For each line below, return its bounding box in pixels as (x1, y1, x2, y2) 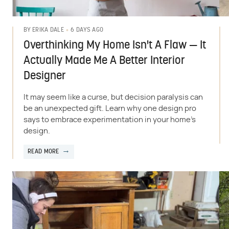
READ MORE (28, 148, 59, 155)
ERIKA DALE (32, 27, 64, 34)
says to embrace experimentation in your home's (24, 116, 196, 124)
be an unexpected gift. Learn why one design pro (24, 104, 196, 112)
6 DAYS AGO (71, 27, 104, 33)
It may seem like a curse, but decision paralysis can (24, 93, 203, 101)
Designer (24, 70, 66, 82)
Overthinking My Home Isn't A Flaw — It (24, 39, 206, 52)
